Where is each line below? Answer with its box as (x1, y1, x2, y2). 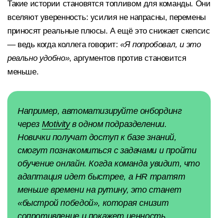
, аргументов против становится (69, 53, 186, 63)
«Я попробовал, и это (120, 39, 201, 49)
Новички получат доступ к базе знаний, (18, 132, 177, 142)
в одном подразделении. (72, 119, 167, 129)
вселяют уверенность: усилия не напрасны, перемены (7, 12, 206, 22)
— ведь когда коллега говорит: (7, 39, 121, 49)
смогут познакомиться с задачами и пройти (18, 145, 197, 155)
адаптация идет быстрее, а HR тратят (18, 171, 185, 182)
